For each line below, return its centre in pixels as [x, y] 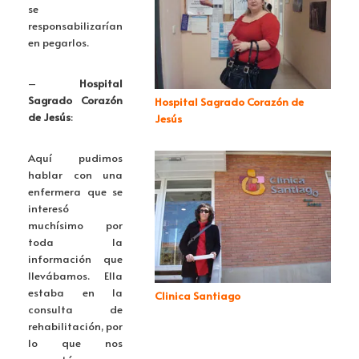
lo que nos [75, 343]
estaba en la [75, 292]
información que [75, 259]
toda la [75, 242]
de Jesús [49, 117]
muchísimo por [75, 225]
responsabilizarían [75, 26]
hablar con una [75, 175]
